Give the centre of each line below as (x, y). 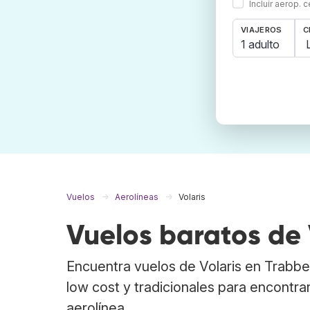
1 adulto (260, 44)
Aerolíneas (137, 197)
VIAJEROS (262, 30)
